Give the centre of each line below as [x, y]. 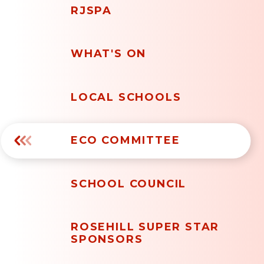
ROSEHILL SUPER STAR [145, 227]
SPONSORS [107, 240]
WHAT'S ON [108, 54]
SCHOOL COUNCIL [128, 184]
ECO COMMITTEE [125, 141]
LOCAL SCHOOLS [126, 97]
